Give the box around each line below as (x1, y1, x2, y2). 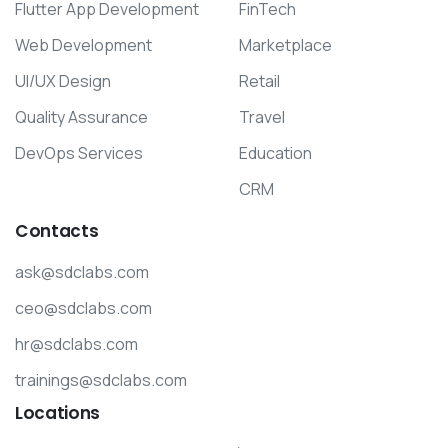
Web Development (15, 33, 152, 56)
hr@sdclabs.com (15, 333, 138, 356)
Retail (239, 69, 280, 92)
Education (239, 141, 312, 164)
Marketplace (239, 33, 332, 56)
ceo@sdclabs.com (15, 297, 152, 320)
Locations (15, 401, 100, 426)
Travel (239, 105, 285, 128)
